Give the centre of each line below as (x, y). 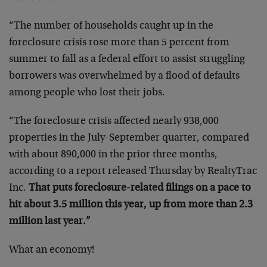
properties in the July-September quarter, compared (129, 138)
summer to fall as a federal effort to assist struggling (127, 60)
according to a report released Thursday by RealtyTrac (133, 172)
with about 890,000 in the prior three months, (113, 155)
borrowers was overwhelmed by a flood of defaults (124, 76)
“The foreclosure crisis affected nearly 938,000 (114, 122)
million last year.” (50, 222)
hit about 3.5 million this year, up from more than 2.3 (131, 205)
